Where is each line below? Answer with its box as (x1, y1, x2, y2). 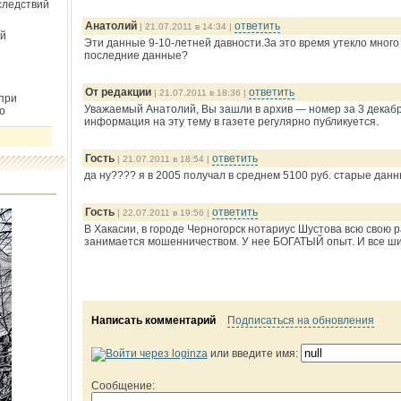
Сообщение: (90, 380, 155, 392)
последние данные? (83, 49, 188, 62)
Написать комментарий (90, 314, 216, 327)
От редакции (84, 86, 151, 98)
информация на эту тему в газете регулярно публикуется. (83, 115, 379, 128)
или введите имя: (207, 347, 301, 360)
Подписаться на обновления (226, 314, 374, 327)
